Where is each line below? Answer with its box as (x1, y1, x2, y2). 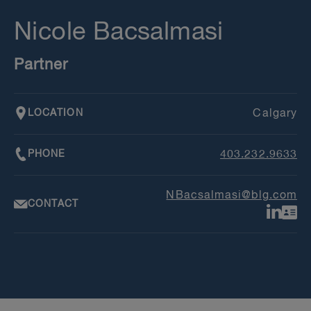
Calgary (253, 108, 297, 119)
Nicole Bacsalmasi (14, 20, 224, 45)
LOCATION (28, 108, 83, 118)
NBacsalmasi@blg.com (166, 190, 297, 201)
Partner (14, 58, 68, 73)
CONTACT (28, 199, 79, 209)
